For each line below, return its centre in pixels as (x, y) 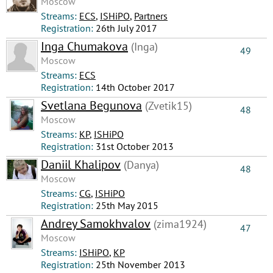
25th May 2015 (127, 205)
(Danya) (140, 165)
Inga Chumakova (84, 46)
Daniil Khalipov (81, 165)
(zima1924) (179, 224)
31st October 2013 (135, 146)
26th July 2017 (126, 28)
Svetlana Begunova (91, 105)
